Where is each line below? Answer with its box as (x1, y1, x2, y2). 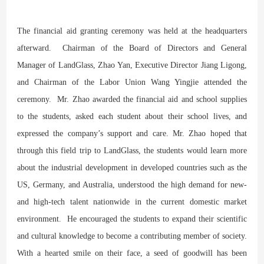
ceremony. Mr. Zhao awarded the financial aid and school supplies (17, 94, 247, 104)
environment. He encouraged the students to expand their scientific (17, 214, 247, 223)
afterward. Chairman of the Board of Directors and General (17, 43, 247, 52)
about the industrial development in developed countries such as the (17, 163, 247, 172)
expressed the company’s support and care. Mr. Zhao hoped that (17, 128, 247, 138)
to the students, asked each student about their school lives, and (17, 111, 247, 121)
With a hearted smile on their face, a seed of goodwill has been (17, 248, 247, 258)
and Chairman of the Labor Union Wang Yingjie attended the (17, 77, 247, 87)
